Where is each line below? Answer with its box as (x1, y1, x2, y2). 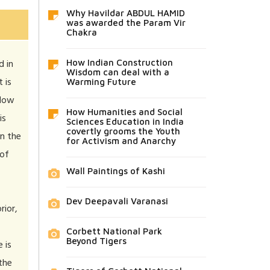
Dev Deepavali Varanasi (66, 195, 168, 206)
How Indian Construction (66, 57, 173, 67)
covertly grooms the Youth (66, 125, 180, 136)
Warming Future (66, 76, 136, 87)
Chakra (66, 27, 97, 37)
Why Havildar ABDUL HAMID (66, 7, 185, 18)
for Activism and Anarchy (66, 135, 176, 146)
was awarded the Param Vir (66, 17, 186, 28)
